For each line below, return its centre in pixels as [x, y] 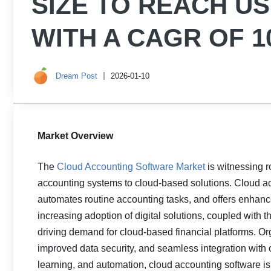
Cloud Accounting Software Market [131, 167]
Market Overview [75, 136]
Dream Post [77, 76]
